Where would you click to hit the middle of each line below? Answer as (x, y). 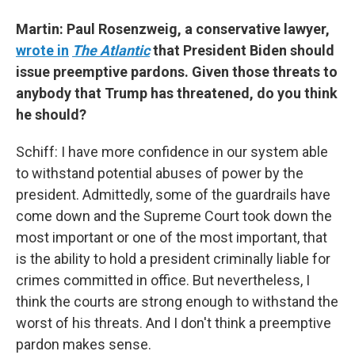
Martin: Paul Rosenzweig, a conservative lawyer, (173, 29)
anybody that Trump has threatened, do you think (177, 93)
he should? (51, 115)
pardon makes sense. (84, 344)
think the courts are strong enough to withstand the (177, 302)
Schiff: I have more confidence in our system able (172, 152)
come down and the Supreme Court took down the (174, 216)
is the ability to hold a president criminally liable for (173, 259)
